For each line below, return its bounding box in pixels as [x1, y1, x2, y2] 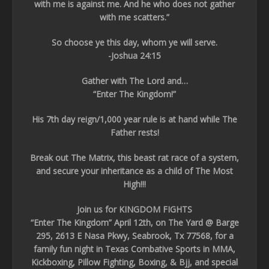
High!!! [123, 178, 146, 190]
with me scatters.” [100, 11, 169, 23]
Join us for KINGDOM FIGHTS [77, 204, 192, 215]
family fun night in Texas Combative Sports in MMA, [34, 243, 235, 255]
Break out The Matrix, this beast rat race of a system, [30, 152, 239, 163]
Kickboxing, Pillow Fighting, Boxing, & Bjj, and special [31, 256, 238, 268]
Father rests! [110, 127, 159, 138]
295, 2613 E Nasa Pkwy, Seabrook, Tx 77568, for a [35, 230, 234, 241]
